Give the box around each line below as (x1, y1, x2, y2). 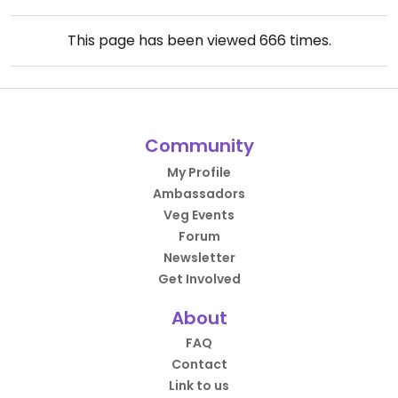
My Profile (167, 163, 231, 181)
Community (144, 133, 254, 158)
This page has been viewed (67, 30, 259, 51)
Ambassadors (153, 185, 245, 203)
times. (285, 30, 331, 51)
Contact (171, 355, 227, 373)
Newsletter (163, 249, 235, 267)
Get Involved (157, 270, 241, 288)
